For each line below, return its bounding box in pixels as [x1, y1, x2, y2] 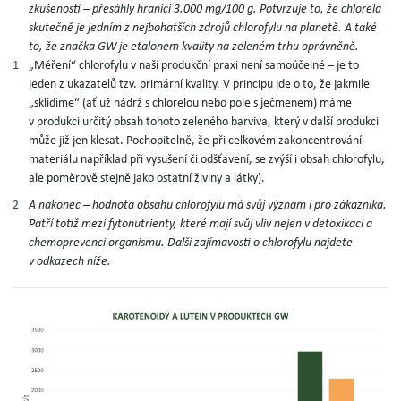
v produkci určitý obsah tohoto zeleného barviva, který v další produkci [29, 115, 380, 129]
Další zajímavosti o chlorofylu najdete [167, 236, 354, 250]
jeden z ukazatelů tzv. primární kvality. [29, 78, 224, 91]
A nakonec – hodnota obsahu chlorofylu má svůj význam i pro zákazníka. [29, 199, 388, 212]
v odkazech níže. [29, 255, 112, 269]
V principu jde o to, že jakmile [223, 78, 371, 91]
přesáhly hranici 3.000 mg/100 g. [92, 3, 258, 16]
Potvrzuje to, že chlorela [257, 3, 382, 16]
